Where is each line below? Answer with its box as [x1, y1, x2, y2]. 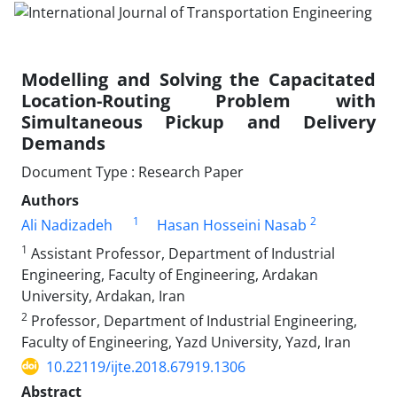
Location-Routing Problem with [21, 88, 376, 113]
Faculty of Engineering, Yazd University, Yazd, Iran [21, 331, 351, 352]
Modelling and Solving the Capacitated [21, 66, 376, 91]
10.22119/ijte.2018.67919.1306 [46, 356, 245, 377]
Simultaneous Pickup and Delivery [21, 109, 376, 134]
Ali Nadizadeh [21, 214, 113, 235]
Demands [21, 130, 105, 155]
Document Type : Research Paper [21, 161, 244, 182]
